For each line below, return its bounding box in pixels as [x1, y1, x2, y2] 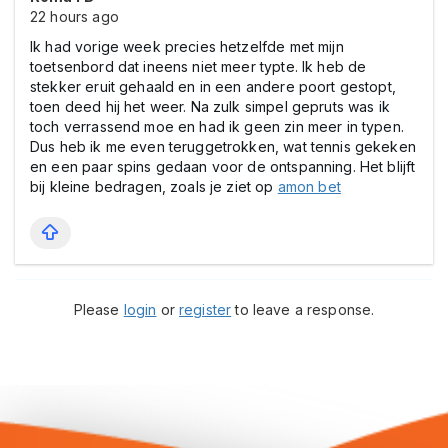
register [179, 300, 232, 318]
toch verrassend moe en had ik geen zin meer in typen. [30, 117, 404, 135]
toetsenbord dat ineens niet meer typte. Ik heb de [30, 57, 367, 75]
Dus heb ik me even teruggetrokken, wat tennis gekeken [30, 137, 416, 155]
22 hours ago [30, 7, 119, 25]
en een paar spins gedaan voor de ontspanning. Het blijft [30, 157, 416, 175]
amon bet [277, 177, 341, 195]
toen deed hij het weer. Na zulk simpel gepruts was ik [30, 97, 390, 115]
